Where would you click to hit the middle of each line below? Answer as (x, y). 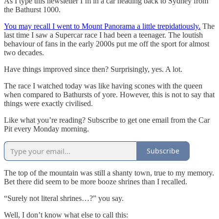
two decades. (24, 52)
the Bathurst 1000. (33, 9)
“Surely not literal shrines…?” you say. (65, 198)
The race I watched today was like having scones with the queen (103, 86)
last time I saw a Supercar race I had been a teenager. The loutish (103, 35)
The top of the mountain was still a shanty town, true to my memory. (109, 173)
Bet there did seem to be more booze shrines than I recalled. (97, 181)
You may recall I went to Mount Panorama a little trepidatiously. (102, 26)
